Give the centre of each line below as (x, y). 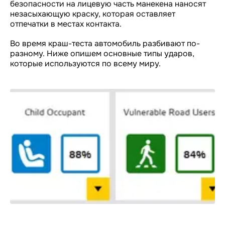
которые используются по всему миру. (85, 64)
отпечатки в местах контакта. (66, 24)
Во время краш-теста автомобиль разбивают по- (105, 43)
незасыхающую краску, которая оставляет (93, 14)
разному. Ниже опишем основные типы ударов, (102, 53)
